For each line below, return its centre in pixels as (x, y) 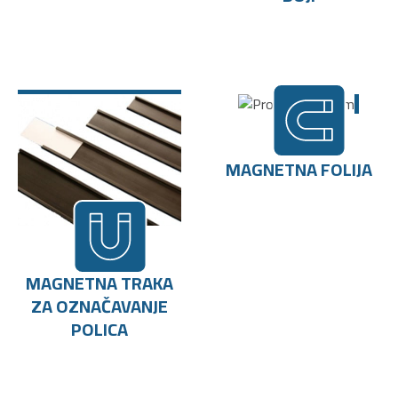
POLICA (99, 329)
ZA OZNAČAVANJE (99, 306)
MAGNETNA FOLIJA (298, 169)
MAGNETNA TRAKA (99, 283)
